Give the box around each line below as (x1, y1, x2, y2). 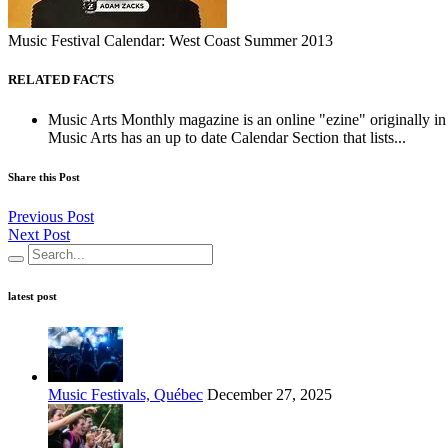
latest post (8, 290, 57, 303)
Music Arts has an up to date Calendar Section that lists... (48, 128, 406, 146)
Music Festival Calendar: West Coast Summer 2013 (8, 32, 333, 50)
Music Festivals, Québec (48, 386, 203, 404)
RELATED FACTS (8, 72, 114, 88)
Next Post (8, 226, 70, 244)
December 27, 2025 (203, 386, 332, 404)
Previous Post (8, 208, 94, 226)
